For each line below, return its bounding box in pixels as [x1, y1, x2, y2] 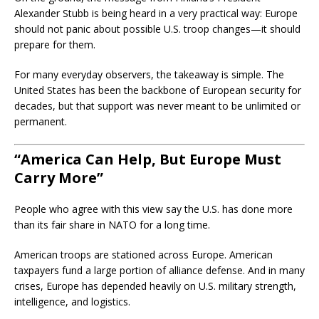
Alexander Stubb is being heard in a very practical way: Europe [14, 6, 298, 20]
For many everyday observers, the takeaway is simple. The [14, 68, 284, 81]
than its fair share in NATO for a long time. [14, 218, 210, 231]
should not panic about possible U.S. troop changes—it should [14, 22, 300, 36]
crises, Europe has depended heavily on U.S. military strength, [14, 279, 296, 293]
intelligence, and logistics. [14, 295, 130, 308]
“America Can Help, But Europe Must [14, 150, 281, 169]
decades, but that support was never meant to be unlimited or [14, 99, 300, 113]
